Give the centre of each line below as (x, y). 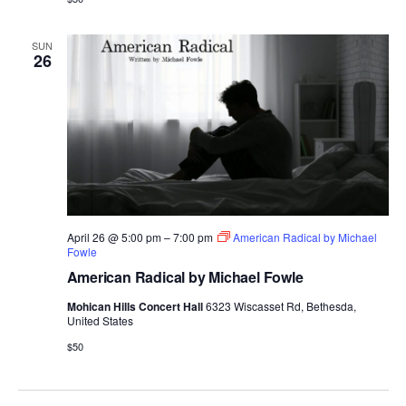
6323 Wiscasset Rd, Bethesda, (280, 305)
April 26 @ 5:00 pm (114, 237)
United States (100, 320)
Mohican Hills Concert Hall (136, 306)
